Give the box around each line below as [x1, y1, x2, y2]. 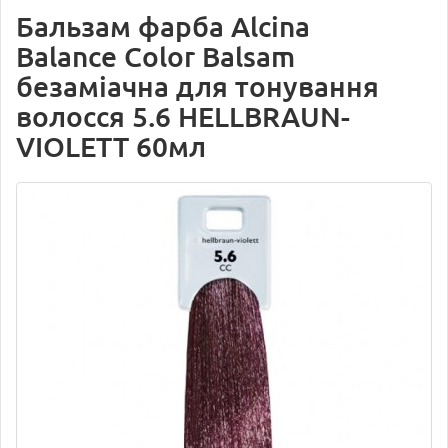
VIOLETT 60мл [16, 131, 206, 162]
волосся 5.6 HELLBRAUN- [16, 101, 350, 132]
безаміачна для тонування [16, 71, 379, 102]
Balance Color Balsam [16, 41, 295, 72]
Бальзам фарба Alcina [16, 11, 310, 42]
